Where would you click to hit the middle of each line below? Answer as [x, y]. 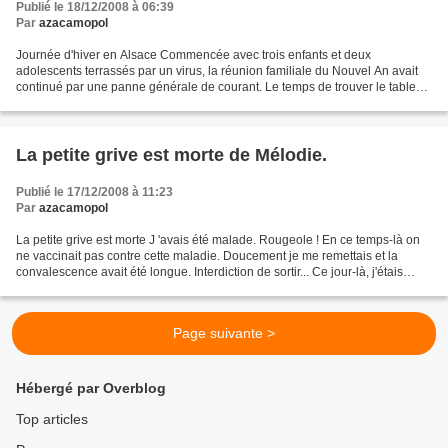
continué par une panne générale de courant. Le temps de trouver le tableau [223, 87]
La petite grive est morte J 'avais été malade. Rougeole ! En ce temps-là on [218, 240]
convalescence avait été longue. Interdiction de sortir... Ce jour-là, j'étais [209, 272]
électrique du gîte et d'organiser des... [117, 103]
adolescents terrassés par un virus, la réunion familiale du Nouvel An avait [217, 71]
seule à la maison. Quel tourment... [110, 288]
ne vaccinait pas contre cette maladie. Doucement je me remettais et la [207, 256]
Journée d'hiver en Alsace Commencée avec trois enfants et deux [193, 55]
